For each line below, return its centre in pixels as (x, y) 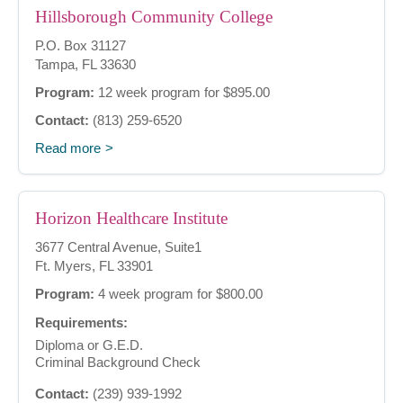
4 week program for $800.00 (179, 294)
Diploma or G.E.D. (89, 345)
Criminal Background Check (118, 363)
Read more (68, 148)
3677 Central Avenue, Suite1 (118, 247)
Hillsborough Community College (154, 17)
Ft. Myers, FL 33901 (94, 266)
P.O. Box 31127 (81, 46)
